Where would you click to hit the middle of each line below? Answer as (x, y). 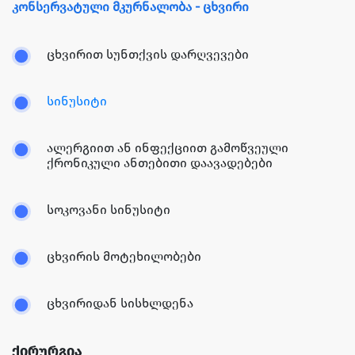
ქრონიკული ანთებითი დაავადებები (160, 163)
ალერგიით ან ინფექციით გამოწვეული (168, 148)
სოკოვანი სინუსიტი (109, 210)
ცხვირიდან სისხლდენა (120, 303)
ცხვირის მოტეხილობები (124, 257)
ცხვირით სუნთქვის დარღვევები (148, 55)
